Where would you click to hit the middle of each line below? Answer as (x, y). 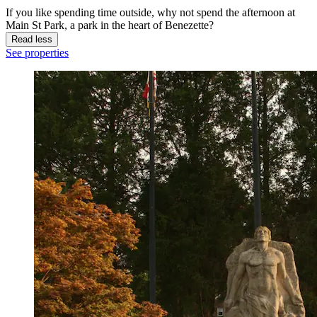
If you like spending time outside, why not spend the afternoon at (150, 12)
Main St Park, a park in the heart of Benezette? (110, 25)
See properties (37, 52)
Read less (32, 39)
